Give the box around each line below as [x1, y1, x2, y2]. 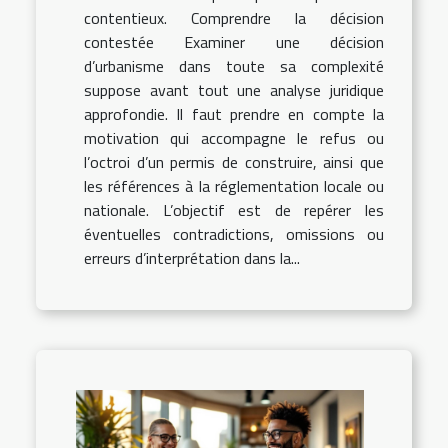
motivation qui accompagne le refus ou [84, 126, 384, 151]
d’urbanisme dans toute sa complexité [84, 54, 384, 79]
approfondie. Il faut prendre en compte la [84, 102, 384, 127]
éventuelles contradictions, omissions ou [84, 222, 384, 247]
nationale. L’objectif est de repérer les [84, 198, 384, 223]
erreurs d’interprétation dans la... [84, 246, 300, 271]
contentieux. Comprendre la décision [84, 6, 384, 31]
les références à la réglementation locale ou [84, 174, 384, 199]
